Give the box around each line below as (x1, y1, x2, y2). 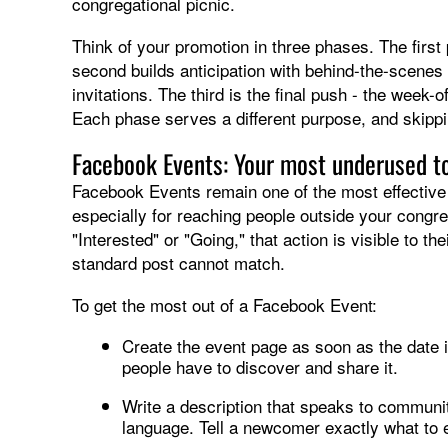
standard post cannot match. (72, 249, 285, 275)
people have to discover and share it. (122, 353, 398, 379)
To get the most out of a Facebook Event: (72, 291, 377, 317)
